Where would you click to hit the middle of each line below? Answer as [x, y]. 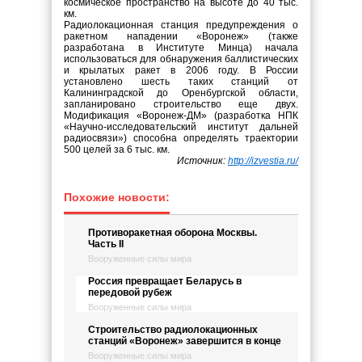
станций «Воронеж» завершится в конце [185, 341]
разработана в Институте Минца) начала [181, 48]
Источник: [202, 161]
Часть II [106, 244]
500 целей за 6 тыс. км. [117, 149]
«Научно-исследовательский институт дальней [181, 127]
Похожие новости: [117, 197]
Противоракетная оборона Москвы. [173, 233]
